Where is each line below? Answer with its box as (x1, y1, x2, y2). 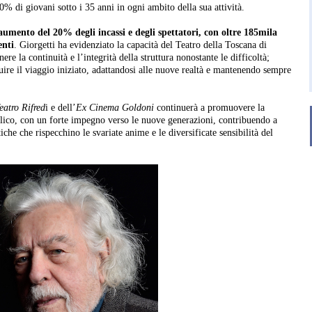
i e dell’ (45, 102, 76, 114)
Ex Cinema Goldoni (76, 102, 157, 114)
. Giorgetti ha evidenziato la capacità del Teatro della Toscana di (14, 40, 267, 51)
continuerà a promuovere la (157, 102, 265, 114)
